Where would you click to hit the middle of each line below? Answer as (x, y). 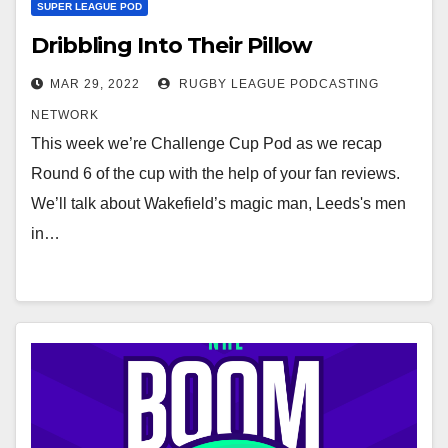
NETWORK (65, 115)
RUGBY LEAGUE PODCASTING (277, 84)
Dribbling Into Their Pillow (172, 45)
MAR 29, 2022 (95, 84)
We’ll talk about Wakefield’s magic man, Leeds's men (218, 203)
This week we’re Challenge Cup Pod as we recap (206, 143)
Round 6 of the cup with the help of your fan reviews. (215, 173)
